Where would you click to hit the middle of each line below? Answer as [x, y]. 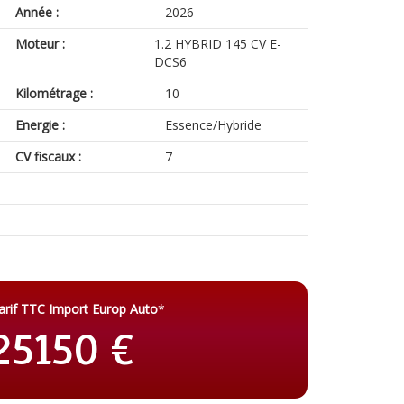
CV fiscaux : [49, 156]
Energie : [41, 125]
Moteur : [41, 44]
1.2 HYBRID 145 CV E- [217, 44]
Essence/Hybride [213, 125]
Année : [37, 12]
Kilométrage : [55, 93]
